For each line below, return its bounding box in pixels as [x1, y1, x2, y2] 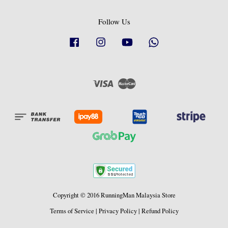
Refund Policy [141, 206, 179, 215]
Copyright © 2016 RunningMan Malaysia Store [52, 190, 176, 199]
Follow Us [98, 16, 130, 26]
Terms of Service [49, 206, 94, 215]
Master [135, 76, 154, 85]
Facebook [81, 36, 106, 45]
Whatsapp [161, 36, 187, 45]
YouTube [134, 36, 157, 45]
